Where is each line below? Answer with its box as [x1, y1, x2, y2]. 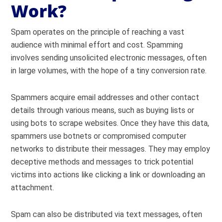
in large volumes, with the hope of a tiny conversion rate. [11, 66, 209, 75]
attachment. [11, 183, 55, 192]
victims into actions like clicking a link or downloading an [11, 170, 206, 179]
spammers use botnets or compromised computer [11, 131, 187, 141]
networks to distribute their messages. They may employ [11, 144, 211, 154]
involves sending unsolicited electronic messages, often [11, 53, 207, 62]
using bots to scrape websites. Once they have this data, [11, 118, 210, 128]
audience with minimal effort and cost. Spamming [11, 40, 183, 50]
